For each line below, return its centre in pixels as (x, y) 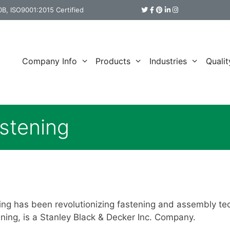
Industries (168, 61)
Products (113, 61)
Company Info (49, 61)
